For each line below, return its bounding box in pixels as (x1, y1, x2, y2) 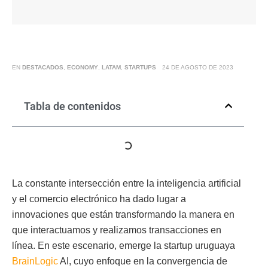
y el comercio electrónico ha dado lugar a (12, 193, 186, 204)
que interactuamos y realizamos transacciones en (12, 224, 221, 235)
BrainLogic (12, 255, 58, 266)
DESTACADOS (22, 63, 63, 71)
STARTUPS (124, 63, 156, 71)
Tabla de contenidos (24, 99, 121, 112)
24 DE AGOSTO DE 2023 (162, 63, 233, 71)
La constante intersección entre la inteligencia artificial (12, 178, 241, 188)
